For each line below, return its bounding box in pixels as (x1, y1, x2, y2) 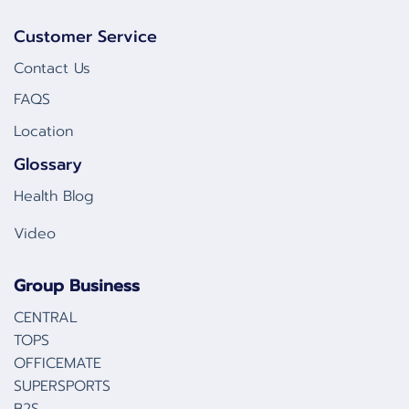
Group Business (14, 272, 140, 299)
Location (14, 120, 73, 142)
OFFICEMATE (14, 351, 101, 374)
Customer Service (14, 23, 157, 49)
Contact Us (14, 57, 90, 79)
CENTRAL (14, 306, 78, 329)
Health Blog (14, 185, 94, 208)
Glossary (14, 152, 82, 178)
